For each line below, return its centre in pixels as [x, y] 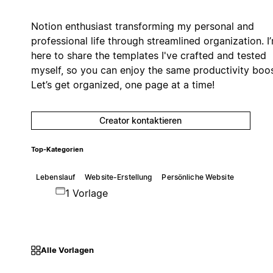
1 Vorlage [86, 193]
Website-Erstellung [119, 177]
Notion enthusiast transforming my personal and [142, 26]
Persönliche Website [198, 177]
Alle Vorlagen [67, 250]
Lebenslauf [55, 177]
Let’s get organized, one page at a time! [122, 84]
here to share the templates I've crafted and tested [148, 55]
